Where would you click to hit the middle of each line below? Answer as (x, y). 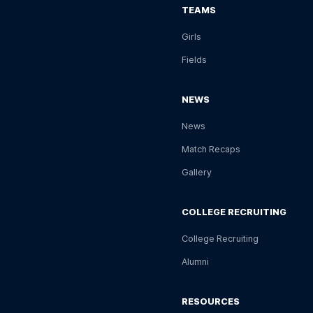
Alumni (195, 262)
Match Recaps (211, 150)
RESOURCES (211, 302)
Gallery (197, 173)
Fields (194, 60)
